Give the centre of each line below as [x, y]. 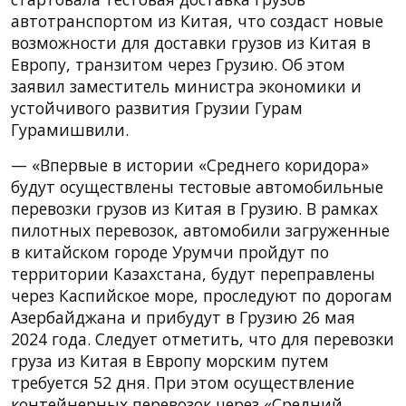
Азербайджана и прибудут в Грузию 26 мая [183, 317]
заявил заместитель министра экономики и [186, 86]
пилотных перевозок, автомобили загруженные [200, 230]
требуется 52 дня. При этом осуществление [183, 382]
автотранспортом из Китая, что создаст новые [197, 20]
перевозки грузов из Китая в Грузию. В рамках [194, 208]
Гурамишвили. [70, 129]
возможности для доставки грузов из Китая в [191, 42]
